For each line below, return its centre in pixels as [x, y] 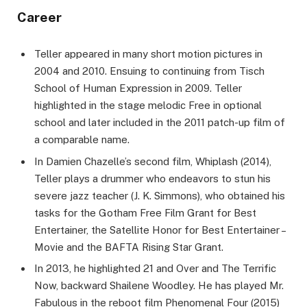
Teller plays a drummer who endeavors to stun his [152, 178]
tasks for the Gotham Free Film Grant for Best [145, 212]
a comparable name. [82, 140]
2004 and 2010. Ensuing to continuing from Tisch [149, 71]
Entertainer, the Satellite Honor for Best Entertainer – [160, 230]
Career [39, 17]
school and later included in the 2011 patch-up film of [160, 123]
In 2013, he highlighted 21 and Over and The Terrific [155, 269]
